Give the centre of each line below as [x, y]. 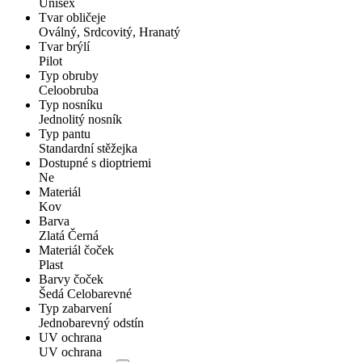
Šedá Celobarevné [85, 294]
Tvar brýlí [64, 47]
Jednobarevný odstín [91, 323]
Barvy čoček [71, 280]
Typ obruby [69, 76]
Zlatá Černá [69, 236]
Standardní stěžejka [88, 149]
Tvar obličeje [72, 18]
